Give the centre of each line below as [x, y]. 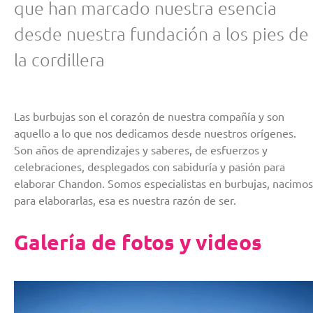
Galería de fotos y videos [138, 242]
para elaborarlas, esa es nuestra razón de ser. [125, 199]
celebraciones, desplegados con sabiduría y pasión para [150, 166]
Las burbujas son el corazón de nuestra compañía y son [149, 116]
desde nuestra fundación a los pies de [161, 33]
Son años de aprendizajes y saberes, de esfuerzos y [141, 149]
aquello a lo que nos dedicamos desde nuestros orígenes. [155, 132]
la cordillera [59, 59]
